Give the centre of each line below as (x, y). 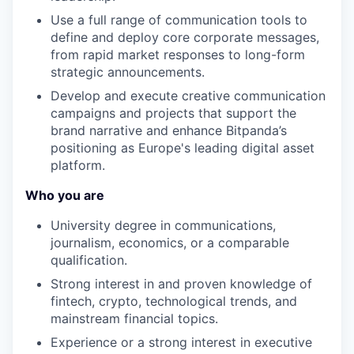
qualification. (89, 260)
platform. (78, 166)
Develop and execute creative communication (188, 96)
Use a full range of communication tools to (179, 20)
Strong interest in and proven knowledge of (181, 284)
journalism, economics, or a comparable (170, 243)
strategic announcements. (128, 72)
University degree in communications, (163, 226)
